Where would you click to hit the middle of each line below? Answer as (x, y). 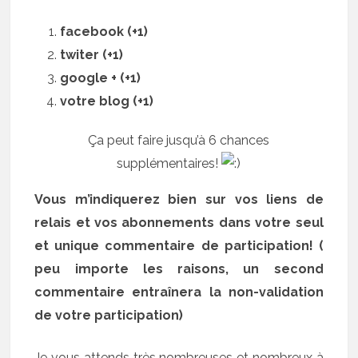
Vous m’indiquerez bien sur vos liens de (179, 199)
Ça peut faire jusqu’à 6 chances (179, 140)
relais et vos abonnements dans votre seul (179, 223)
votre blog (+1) (107, 101)
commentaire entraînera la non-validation (179, 292)
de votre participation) (109, 315)
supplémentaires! (169, 163)
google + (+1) (101, 78)
